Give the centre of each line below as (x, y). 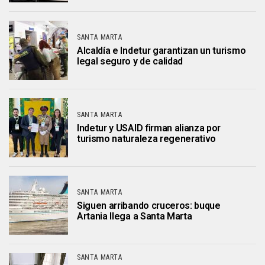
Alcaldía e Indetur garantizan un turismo (161, 51)
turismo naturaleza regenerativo (147, 139)
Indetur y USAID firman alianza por (149, 128)
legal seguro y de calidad (130, 61)
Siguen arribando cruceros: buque (149, 206)
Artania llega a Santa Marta (135, 216)
